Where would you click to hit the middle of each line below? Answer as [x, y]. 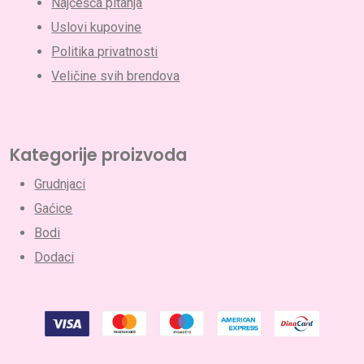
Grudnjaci [60, 184]
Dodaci [54, 258]
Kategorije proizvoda [99, 155]
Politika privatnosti [105, 52]
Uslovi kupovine [97, 28]
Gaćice [54, 209]
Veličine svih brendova [116, 76]
